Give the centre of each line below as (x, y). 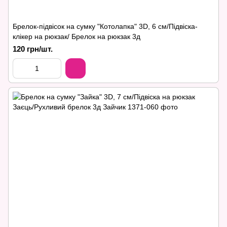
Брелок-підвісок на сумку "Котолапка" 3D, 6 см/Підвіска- (105, 26)
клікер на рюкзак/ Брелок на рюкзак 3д (77, 36)
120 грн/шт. (33, 49)
